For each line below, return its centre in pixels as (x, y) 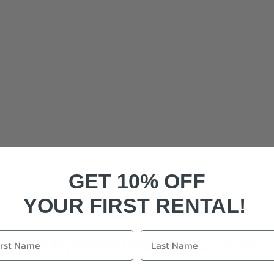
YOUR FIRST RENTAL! (134, 205)
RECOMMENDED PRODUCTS (137, 244)
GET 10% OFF (137, 181)
